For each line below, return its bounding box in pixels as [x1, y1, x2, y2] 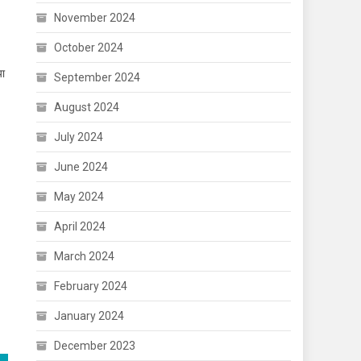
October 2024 [54, 41, 124, 54]
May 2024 [54, 190, 105, 203]
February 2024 [54, 280, 128, 293]
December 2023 [54, 339, 136, 352]
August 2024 [54, 101, 120, 114]
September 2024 [54, 71, 141, 84]
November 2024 [54, 11, 136, 24]
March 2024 [54, 250, 115, 263]
